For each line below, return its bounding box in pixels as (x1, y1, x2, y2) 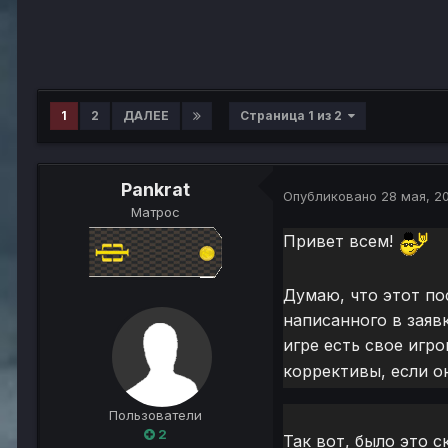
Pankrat (121, 179, 190, 201)
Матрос (131, 204, 180, 221)
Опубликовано (283, 187, 381, 204)
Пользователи (109, 407, 202, 424)
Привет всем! (283, 231, 398, 252)
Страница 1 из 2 (240, 108, 348, 124)
